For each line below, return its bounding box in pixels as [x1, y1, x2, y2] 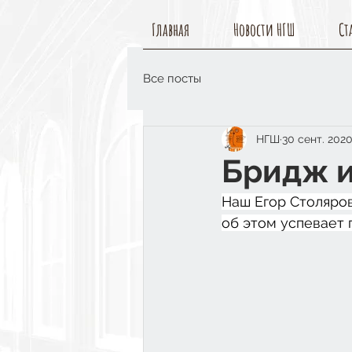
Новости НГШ [233, 19, 295, 40]
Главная [152, 19, 189, 40]
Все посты [143, 71, 201, 86]
